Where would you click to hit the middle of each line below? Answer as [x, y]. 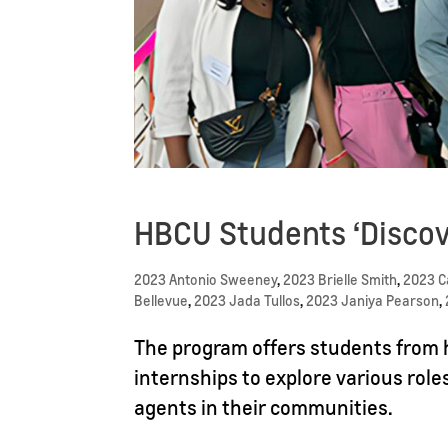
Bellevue [161, 300]
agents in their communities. [264, 407]
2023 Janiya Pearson [373, 300]
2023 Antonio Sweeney [206, 279]
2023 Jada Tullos [247, 300]
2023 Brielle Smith [340, 279]
